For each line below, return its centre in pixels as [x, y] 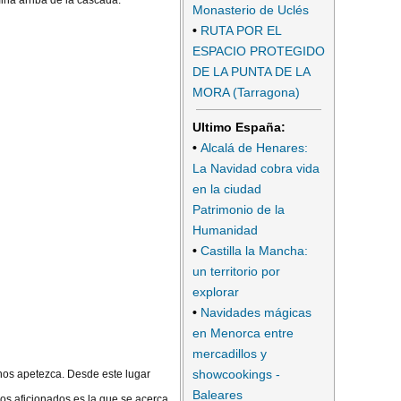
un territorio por [236, 271]
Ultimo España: [239, 127]
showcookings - [236, 374]
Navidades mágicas [256, 312]
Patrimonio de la [239, 209]
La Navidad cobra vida [256, 168]
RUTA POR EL [241, 31]
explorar [216, 291]
